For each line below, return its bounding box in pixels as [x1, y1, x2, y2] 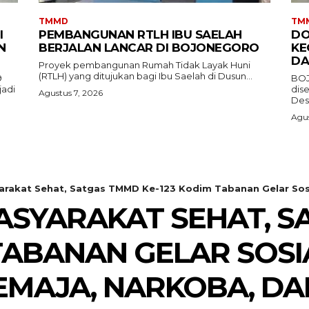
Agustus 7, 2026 [39, 88, 103, 99]
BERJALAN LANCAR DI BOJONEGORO [39, 41, 259, 55]
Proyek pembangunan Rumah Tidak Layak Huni [39, 59, 250, 71]
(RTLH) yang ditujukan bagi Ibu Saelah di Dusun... [39, 70, 252, 82]
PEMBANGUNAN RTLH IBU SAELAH [39, 28, 242, 42]
